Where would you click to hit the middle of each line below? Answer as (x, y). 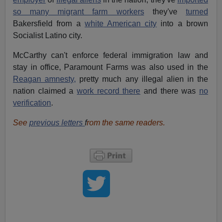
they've (165, 11)
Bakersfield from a (49, 23)
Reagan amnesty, (45, 79)
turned (197, 11)
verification (32, 103)
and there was (170, 91)
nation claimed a (45, 91)
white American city (121, 23)
